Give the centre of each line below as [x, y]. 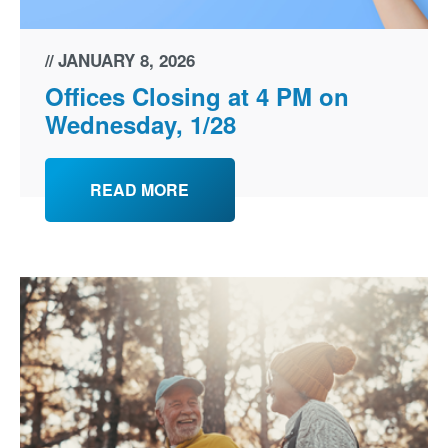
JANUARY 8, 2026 [126, 59]
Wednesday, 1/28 [140, 123]
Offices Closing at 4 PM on [196, 95]
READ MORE [140, 189]
